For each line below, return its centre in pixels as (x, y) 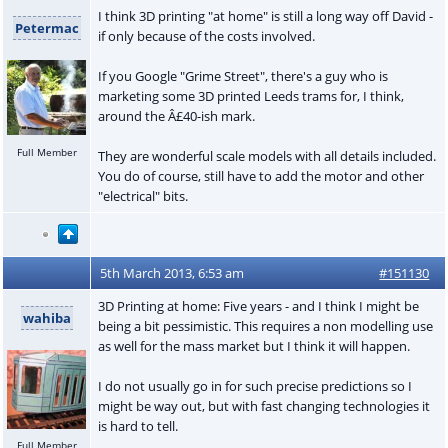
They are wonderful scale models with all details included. (268, 155)
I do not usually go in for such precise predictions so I (254, 385)
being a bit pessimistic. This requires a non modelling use (265, 325)
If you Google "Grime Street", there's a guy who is (242, 75)
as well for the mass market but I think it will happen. (253, 345)
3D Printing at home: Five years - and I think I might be (258, 305)
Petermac (46, 27)
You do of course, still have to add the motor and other (260, 175)
